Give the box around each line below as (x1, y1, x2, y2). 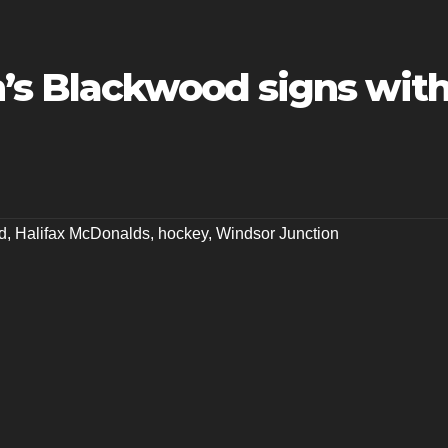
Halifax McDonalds (15, 225, 150, 243)
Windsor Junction (216, 225, 339, 243)
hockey (158, 225, 208, 243)
